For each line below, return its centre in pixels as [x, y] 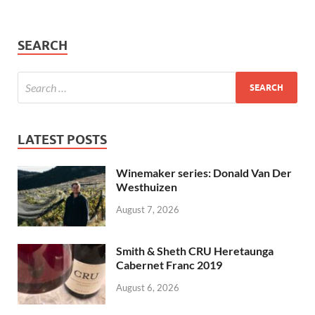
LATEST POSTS [62, 140]
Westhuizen [147, 187]
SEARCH [43, 46]
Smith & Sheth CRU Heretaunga [195, 251]
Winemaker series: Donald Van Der [204, 173]
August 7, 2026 [148, 209]
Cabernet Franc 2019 [169, 265]
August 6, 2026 [148, 288]
